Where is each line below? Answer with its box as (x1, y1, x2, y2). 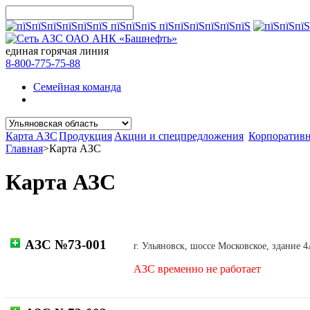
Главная (6, 143, 43, 154)
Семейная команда (33, 81, 121, 93)
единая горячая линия (6, 45, 109, 57)
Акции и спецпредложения (114, 130, 244, 142)
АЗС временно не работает (134, 263, 261, 275)
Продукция (59, 130, 112, 142)
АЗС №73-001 (25, 237, 107, 253)
